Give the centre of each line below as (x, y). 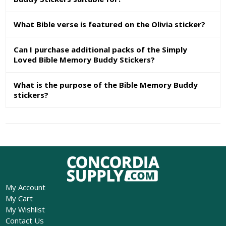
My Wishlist (25, 210)
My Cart (19, 199)
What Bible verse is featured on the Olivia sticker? (110, 24)
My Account (25, 187)
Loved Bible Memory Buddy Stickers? (84, 59)
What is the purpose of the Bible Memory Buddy (106, 84)
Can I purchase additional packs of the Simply (101, 49)
